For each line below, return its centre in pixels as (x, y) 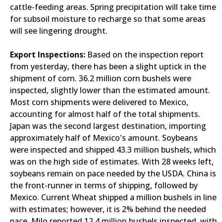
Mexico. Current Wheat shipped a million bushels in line (113, 197)
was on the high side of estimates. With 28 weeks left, (112, 162)
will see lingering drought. (59, 31)
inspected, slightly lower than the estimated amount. (110, 90)
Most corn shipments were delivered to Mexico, (99, 102)
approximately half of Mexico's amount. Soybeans (104, 138)
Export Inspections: (49, 55)
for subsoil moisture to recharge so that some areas (108, 19)
